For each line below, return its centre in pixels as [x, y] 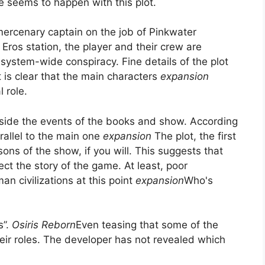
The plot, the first [194, 136]
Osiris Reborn [44, 225]
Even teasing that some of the [147, 225]
